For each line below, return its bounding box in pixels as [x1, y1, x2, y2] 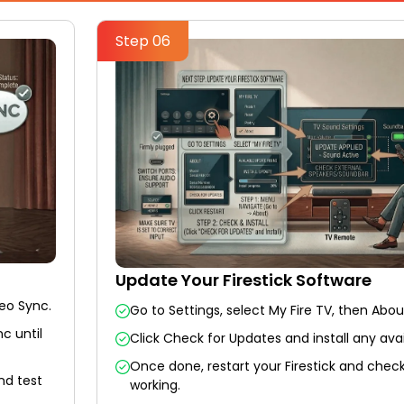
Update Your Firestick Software [115, 269, 372, 292]
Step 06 [115, 30, 170, 51]
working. [130, 376, 180, 395]
